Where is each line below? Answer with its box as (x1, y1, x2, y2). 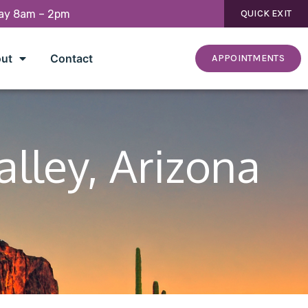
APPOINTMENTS (212, 52, 285, 64)
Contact (49, 51, 93, 65)
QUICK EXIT (241, 8, 291, 19)
